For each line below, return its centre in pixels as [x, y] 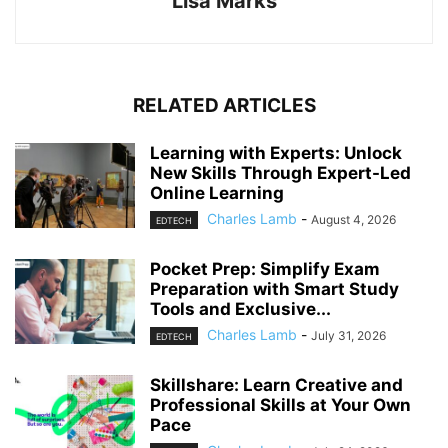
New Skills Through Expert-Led [280, 172]
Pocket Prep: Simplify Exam [265, 269]
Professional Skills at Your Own [280, 405]
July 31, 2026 [348, 335]
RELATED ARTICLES [224, 105]
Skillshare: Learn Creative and [276, 385]
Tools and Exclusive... [240, 309]
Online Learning [217, 192]
